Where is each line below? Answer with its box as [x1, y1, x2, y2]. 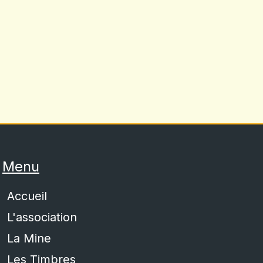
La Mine [7, 231, 51, 245]
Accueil [7, 189, 47, 203]
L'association [7, 210, 77, 224]
